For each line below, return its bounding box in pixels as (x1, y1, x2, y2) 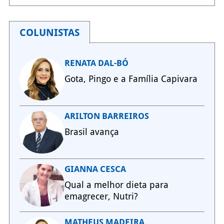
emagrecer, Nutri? (64, 191, 138, 202)
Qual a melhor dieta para (64, 179, 168, 190)
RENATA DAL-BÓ (64, 58, 128, 68)
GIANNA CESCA (64, 164, 126, 174)
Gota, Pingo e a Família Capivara (64, 73, 197, 84)
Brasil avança (64, 126, 119, 137)
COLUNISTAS (19, 26, 79, 39)
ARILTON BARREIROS (64, 111, 149, 121)
